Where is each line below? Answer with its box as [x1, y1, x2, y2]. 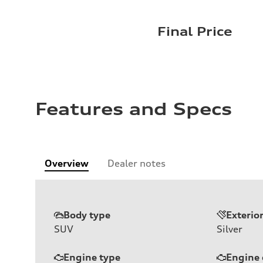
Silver [217, 222, 242, 235]
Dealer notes [107, 157, 166, 169]
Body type [63, 208, 110, 221]
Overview [45, 157, 89, 169]
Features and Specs [35, 99, 232, 119]
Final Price [157, 23, 232, 39]
